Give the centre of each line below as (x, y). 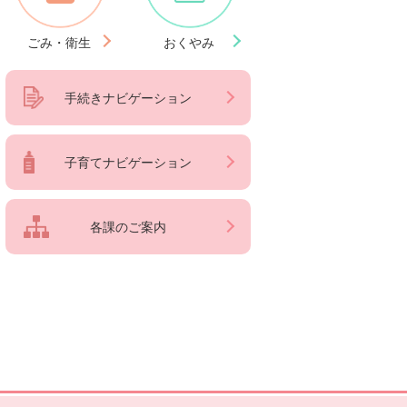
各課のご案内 (128, 226)
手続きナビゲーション (128, 97)
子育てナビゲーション (128, 162)
